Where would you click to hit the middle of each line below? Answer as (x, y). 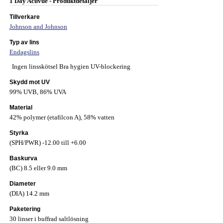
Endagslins (24, 52)
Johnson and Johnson (38, 27)
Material (21, 108)
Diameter (23, 184)
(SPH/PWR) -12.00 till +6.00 (48, 143)
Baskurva (23, 159)
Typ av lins (24, 43)
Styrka (19, 133)
